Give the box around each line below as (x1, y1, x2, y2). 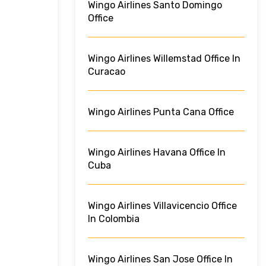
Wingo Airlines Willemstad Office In (88, 53, 240, 65)
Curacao (88, 66, 125, 78)
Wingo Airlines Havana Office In (88, 147, 226, 159)
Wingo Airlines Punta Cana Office (88, 106, 234, 118)
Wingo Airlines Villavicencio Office (88, 200, 237, 212)
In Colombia (88, 213, 140, 225)
